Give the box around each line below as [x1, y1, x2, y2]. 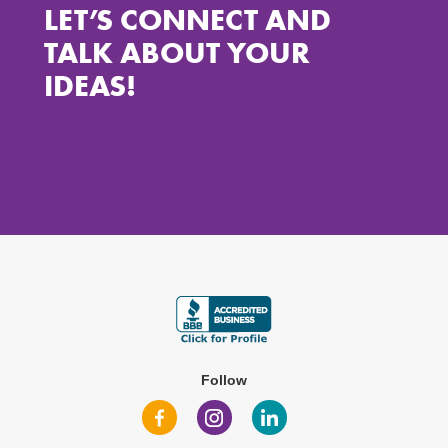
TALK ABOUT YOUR [44, 34, 310, 72]
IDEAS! [44, 67, 136, 105]
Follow [201, 372, 247, 389]
